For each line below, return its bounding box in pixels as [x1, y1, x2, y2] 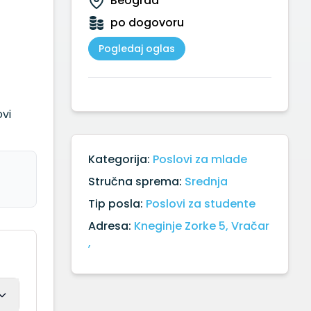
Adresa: [88, 218, 134, 234]
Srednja [185, 174, 228, 190]
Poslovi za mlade [153, 151, 247, 167]
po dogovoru [110, 15, 184, 31]
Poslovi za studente [146, 196, 255, 212]
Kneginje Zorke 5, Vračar [134, 218, 269, 234]
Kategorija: [88, 151, 153, 167]
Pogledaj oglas [99, 42, 175, 56]
